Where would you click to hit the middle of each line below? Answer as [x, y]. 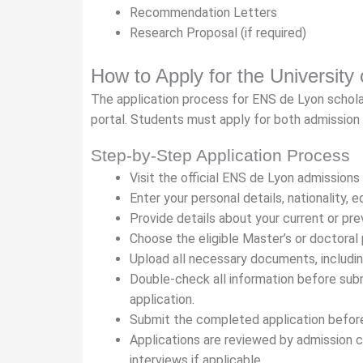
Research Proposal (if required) [218, 33]
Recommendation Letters [203, 13]
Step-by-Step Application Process [220, 155]
